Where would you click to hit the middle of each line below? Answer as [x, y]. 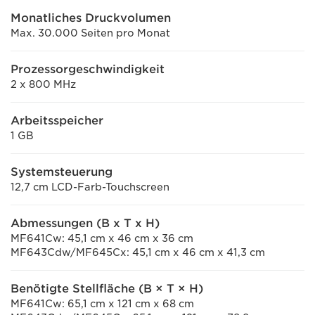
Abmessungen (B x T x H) [85, 223]
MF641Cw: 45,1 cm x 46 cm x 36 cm [102, 238]
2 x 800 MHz [43, 84]
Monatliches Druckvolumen [91, 18]
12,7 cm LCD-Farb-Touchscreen [90, 187]
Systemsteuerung [62, 172]
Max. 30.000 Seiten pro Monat [90, 33]
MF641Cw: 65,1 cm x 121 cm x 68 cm [102, 304]
